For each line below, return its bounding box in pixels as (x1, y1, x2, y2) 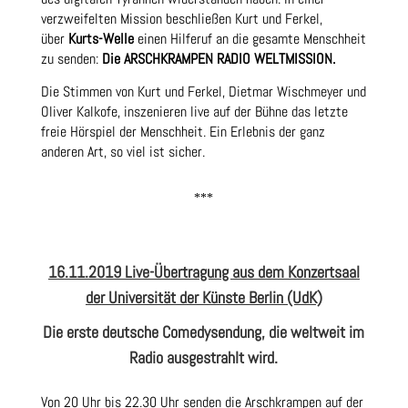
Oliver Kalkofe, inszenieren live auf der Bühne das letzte (40, 102, 348, 122)
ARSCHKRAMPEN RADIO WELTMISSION (123, 49, 332, 69)
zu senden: (40, 49, 102, 69)
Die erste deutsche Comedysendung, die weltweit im (43, 321, 365, 343)
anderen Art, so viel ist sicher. (40, 142, 205, 162)
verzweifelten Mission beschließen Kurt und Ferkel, (40, 9, 322, 29)
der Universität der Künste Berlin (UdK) (85, 287, 322, 309)
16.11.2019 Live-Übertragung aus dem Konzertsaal (47, 261, 360, 283)
